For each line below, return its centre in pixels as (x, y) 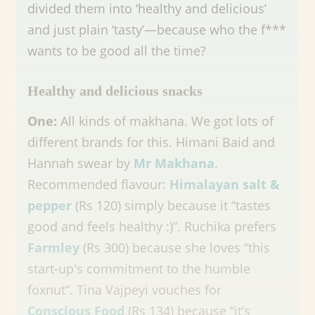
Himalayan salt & (225, 184)
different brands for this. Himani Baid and (151, 142)
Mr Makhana (174, 163)
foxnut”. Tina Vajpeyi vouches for (124, 289)
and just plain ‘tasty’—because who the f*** (157, 29)
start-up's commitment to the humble (139, 268)
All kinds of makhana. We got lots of (167, 121)
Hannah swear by (81, 163)
